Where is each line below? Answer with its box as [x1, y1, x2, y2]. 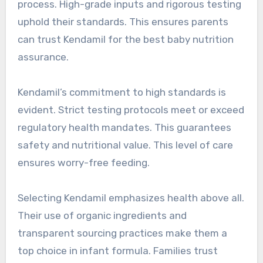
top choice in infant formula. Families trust [17, 245, 218, 257]
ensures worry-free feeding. [17, 157, 150, 169]
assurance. [17, 51, 69, 63]
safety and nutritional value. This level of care [17, 139, 233, 151]
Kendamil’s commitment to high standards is [17, 86, 226, 99]
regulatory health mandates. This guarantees [17, 122, 231, 134]
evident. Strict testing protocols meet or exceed [17, 104, 244, 116]
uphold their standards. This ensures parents [17, 16, 228, 28]
